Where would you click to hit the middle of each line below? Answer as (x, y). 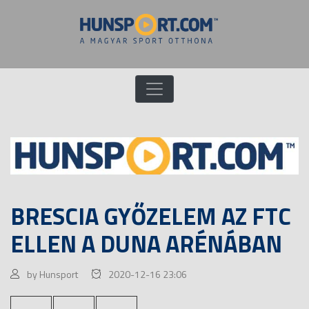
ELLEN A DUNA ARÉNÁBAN (146, 243)
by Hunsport (52, 274)
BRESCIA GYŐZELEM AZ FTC (151, 216)
